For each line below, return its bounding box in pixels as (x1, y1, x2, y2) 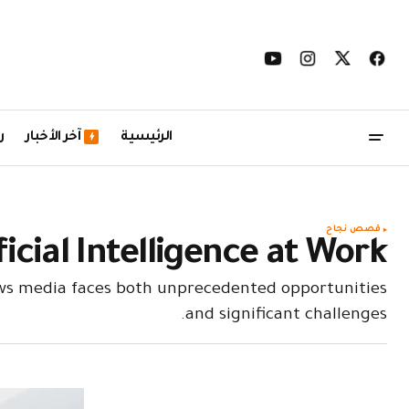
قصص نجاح (326, 225, 381, 235)
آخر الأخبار (26, 130, 81, 145)
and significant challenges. (185, 307, 387, 325)
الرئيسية (121, 130, 173, 145)
